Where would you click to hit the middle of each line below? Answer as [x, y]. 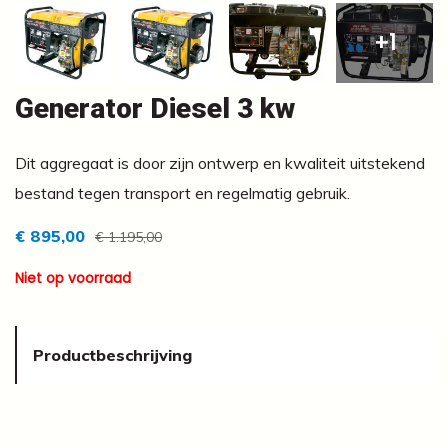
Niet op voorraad [73, 277]
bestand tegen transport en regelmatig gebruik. [182, 192]
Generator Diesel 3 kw [155, 108]
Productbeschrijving [112, 354]
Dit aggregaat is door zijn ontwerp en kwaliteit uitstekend [220, 162]
